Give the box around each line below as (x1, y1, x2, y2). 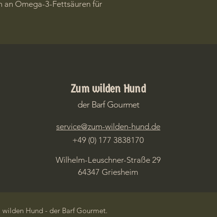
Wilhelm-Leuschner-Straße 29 (55, 155, 161, 165)
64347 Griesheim (78, 167, 138, 177)
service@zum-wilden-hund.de (56, 122, 160, 131)
